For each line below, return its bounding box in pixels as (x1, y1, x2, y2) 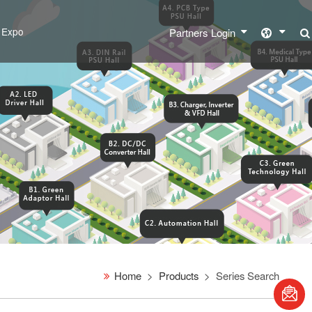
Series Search (216, 267, 279, 282)
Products (159, 267, 198, 282)
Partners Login (169, 25, 235, 40)
